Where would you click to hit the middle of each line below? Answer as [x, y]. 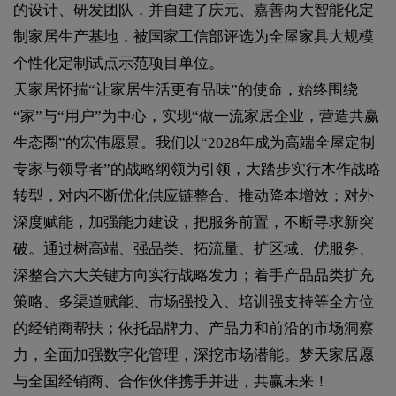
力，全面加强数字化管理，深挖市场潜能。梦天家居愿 [194, 354]
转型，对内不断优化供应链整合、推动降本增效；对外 [194, 195]
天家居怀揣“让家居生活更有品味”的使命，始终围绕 [186, 89]
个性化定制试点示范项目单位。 [118, 63]
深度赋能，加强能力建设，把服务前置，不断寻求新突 [194, 222]
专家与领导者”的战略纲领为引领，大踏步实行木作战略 [197, 169]
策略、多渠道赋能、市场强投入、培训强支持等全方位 [194, 301]
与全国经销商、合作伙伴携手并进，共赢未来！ [171, 381]
